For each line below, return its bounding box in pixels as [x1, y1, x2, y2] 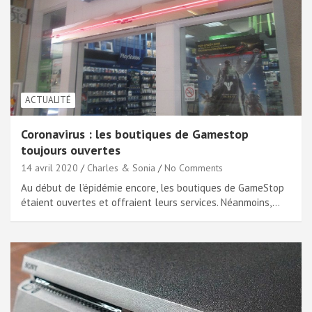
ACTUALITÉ [25, 94, 71, 107]
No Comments [164, 162, 223, 175]
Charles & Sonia [87, 162, 155, 175]
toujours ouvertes [21, 142, 120, 159]
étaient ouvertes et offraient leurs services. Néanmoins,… [21, 196, 280, 210]
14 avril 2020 [21, 162, 78, 175]
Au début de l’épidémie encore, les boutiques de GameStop [21, 181, 284, 195]
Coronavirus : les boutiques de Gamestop [21, 126, 249, 143]
